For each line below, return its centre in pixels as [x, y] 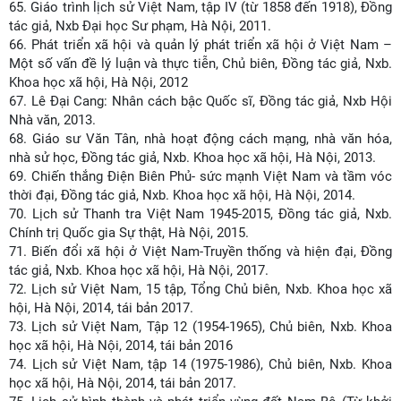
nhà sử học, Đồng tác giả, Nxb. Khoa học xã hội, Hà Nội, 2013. [192, 158]
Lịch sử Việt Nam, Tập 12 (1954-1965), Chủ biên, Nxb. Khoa [212, 327]
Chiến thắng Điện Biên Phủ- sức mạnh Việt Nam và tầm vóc [212, 176]
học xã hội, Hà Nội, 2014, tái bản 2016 [121, 346]
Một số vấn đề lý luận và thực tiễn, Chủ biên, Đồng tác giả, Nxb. [200, 64]
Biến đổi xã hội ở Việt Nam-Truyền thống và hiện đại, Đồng [212, 252]
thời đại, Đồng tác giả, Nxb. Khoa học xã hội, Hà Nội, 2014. [184, 195]
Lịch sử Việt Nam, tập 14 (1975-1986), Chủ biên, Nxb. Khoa [212, 364]
